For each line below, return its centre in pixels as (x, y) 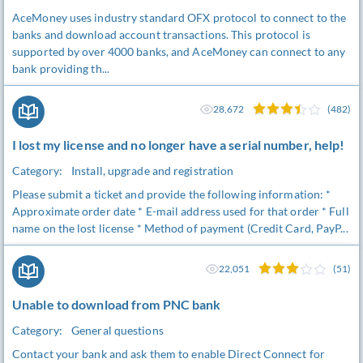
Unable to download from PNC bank (117, 304)
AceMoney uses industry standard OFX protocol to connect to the (179, 17)
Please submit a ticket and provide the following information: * (172, 194)
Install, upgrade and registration (153, 171)
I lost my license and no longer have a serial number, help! (179, 145)
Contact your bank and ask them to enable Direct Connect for (169, 354)
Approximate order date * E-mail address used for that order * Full (181, 211)
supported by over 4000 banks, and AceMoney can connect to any (179, 51)
